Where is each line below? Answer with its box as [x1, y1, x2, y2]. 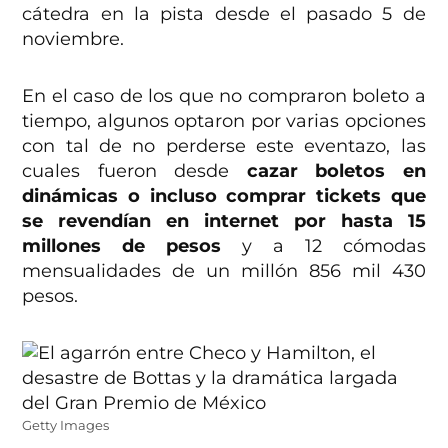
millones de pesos [22, 235, 222, 258]
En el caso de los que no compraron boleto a [22, 85, 426, 108]
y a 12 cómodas [221, 235, 426, 258]
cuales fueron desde [22, 160, 247, 183]
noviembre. [22, 28, 125, 51]
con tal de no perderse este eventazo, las [22, 135, 426, 158]
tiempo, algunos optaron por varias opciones [22, 110, 426, 133]
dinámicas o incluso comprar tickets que [22, 185, 426, 208]
